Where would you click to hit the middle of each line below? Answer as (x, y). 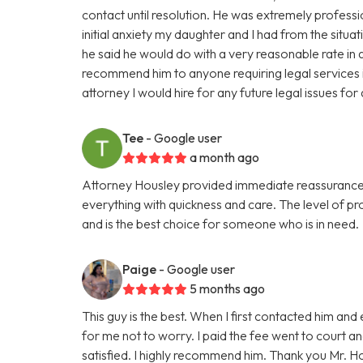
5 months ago (228, 288)
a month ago (225, 157)
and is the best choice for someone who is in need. (221, 223)
